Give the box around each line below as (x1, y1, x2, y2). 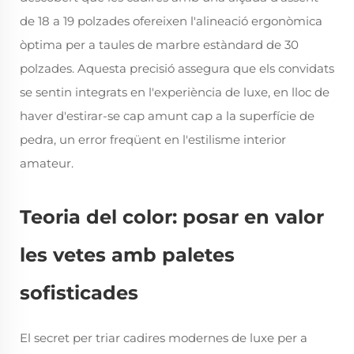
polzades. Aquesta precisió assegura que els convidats (20, 61, 334, 76)
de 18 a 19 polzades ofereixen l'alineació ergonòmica (20, 13, 322, 28)
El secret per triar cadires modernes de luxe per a (20, 330, 307, 345)
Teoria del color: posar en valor (20, 205, 324, 228)
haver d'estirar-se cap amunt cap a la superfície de (20, 108, 314, 123)
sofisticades (20, 281, 138, 304)
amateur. (20, 156, 73, 171)
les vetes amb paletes (20, 243, 235, 266)
